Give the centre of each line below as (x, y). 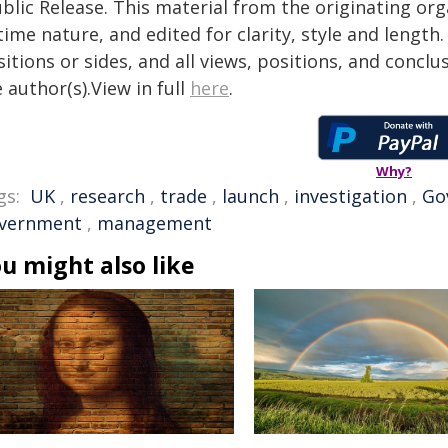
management (154, 223)
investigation (350, 196)
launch (250, 196)
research (107, 196)
